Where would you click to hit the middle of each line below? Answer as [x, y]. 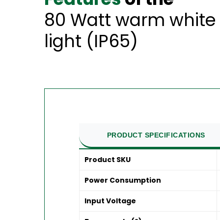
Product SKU [108, 160]
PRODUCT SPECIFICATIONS [156, 135]
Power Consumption [123, 180]
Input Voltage [110, 201]
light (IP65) [91, 41]
